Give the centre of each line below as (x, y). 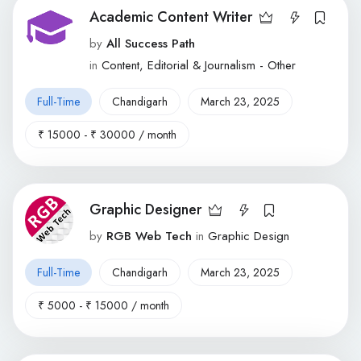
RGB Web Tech (149, 236)
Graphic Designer (145, 209)
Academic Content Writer (171, 17)
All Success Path (151, 44)
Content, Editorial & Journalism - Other (199, 65)
